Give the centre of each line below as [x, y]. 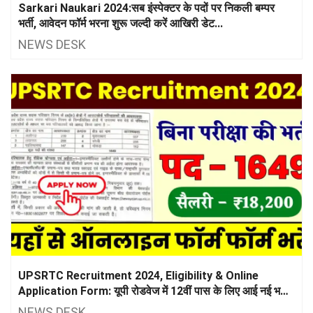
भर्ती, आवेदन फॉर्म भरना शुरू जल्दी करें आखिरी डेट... [121, 23]
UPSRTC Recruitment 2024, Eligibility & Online [138, 275]
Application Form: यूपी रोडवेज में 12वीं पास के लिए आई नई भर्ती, [155, 291]
